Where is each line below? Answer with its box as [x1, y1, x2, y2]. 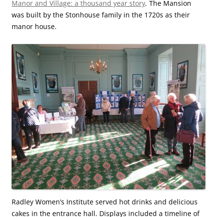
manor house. [12, 22, 57, 31]
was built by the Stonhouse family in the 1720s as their [12, 10, 190, 19]
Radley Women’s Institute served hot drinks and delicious [12, 197, 198, 206]
